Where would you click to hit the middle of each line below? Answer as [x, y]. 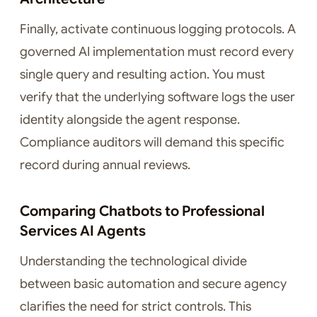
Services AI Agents [83, 231]
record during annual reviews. [105, 165]
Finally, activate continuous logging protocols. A [158, 29]
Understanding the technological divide [133, 261]
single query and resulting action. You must [143, 75]
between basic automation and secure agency [153, 284]
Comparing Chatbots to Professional [142, 212]
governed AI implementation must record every [157, 52]
